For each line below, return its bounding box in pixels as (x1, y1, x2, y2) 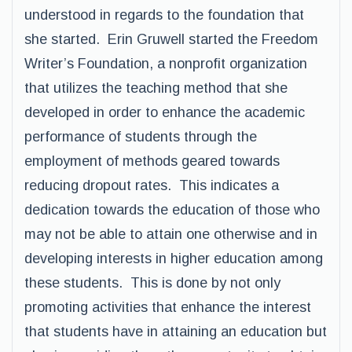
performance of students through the (24, 129, 257, 145)
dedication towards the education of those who (24, 202, 320, 218)
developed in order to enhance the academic (24, 104, 305, 120)
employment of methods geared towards (24, 153, 280, 169)
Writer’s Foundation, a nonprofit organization (24, 56, 307, 71)
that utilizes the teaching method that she (24, 80, 288, 96)
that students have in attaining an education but (24, 324, 327, 339)
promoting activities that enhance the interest (24, 299, 311, 315)
